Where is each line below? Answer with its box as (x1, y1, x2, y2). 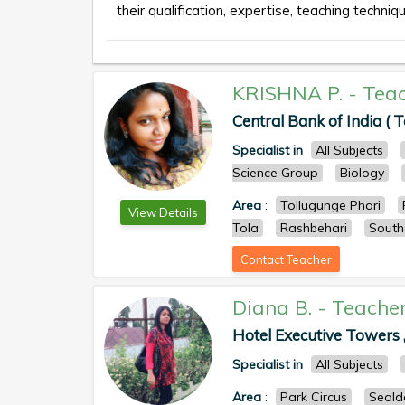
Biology (340, 165, 384, 181)
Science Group (232, 165, 318, 181)
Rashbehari (280, 220, 347, 236)
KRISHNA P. (232, 80, 343, 106)
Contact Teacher (240, 252, 332, 267)
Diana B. (232, 295, 312, 320)
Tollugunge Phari (280, 197, 381, 213)
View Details (127, 205, 198, 220)
